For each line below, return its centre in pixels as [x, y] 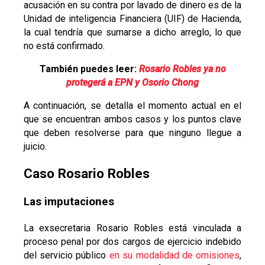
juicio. [35, 146]
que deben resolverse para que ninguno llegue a [132, 132]
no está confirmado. [64, 46]
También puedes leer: [89, 69]
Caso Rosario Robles [86, 174]
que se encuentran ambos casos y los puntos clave [132, 119]
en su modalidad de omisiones [174, 255]
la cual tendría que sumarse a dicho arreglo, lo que [132, 32]
